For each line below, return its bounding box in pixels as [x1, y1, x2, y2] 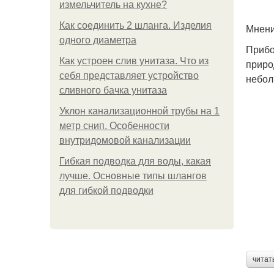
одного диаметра [59, 35, 136, 45]
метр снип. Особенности [59, 120, 169, 131]
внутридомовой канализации [59, 135, 191, 146]
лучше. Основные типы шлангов [59, 171, 207, 181]
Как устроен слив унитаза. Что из [59, 56, 209, 66]
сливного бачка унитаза [59, 85, 167, 95]
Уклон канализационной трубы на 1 [59, 106, 220, 116]
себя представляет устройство [59, 70, 199, 81]
